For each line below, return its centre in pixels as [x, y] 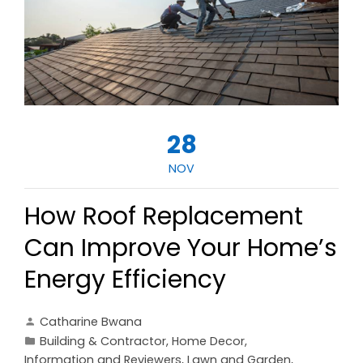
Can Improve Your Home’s [181, 248]
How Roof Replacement [164, 216]
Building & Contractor [103, 341]
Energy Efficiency [125, 279]
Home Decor [208, 341]
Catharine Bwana [91, 321]
